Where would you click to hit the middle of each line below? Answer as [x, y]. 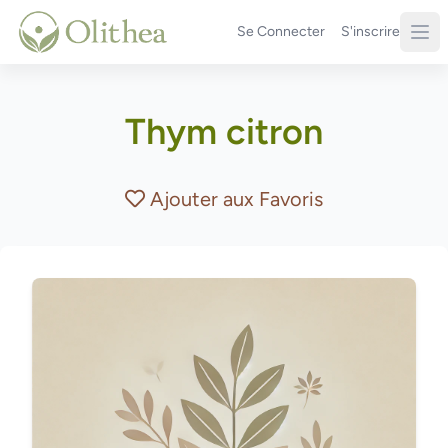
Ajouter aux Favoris [236, 199]
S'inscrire [370, 31]
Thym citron [224, 131]
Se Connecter [281, 31]
